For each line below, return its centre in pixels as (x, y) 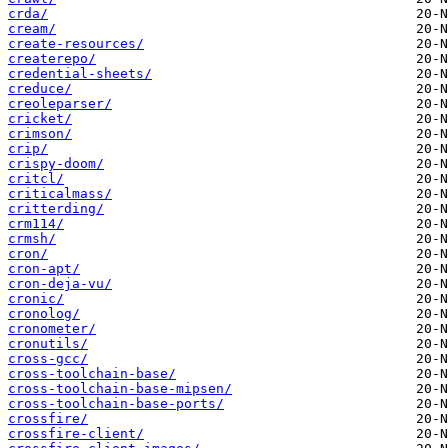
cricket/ (40, 119)
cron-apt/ (44, 269)
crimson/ (40, 134)
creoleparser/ (60, 104)
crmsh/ (32, 239)
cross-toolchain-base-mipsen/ (120, 389)
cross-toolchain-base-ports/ (116, 404)
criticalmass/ (60, 194)
